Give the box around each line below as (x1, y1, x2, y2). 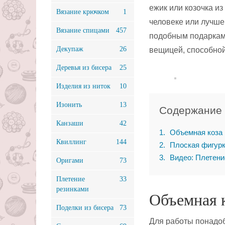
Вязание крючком (56, 8, 109, 16)
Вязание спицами (56, 27, 109, 34)
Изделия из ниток (56, 82, 110, 90)
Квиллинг (56, 138, 86, 146)
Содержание (159, 104, 222, 116)
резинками (56, 185, 89, 193)
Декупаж (56, 45, 83, 53)
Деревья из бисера (56, 64, 111, 71)
